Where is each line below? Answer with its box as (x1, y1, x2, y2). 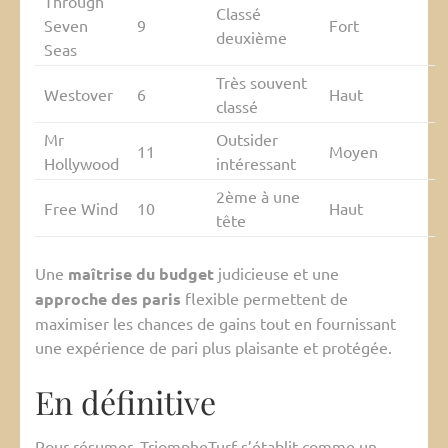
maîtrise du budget (68, 263, 214, 285)
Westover (43, 84, 113, 105)
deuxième (215, 27, 287, 48)
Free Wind (43, 198, 118, 219)
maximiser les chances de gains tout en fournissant (35, 313, 396, 334)
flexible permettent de (181, 288, 348, 309)
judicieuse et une (214, 263, 339, 284)
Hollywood (43, 153, 119, 174)
